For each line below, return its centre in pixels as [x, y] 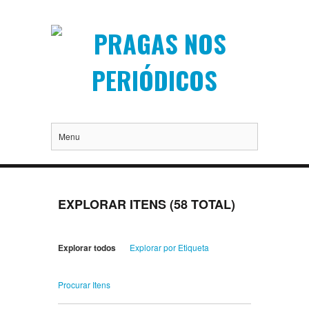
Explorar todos [87, 248]
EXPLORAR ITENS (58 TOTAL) [147, 205]
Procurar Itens [84, 285]
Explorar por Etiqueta [169, 248]
